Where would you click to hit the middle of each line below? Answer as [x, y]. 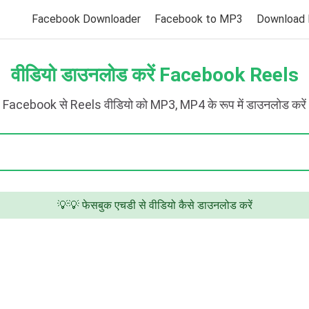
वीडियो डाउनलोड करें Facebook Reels [154, 75]
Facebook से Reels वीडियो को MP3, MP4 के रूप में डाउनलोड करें [154, 104]
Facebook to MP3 [199, 19]
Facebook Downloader [86, 19]
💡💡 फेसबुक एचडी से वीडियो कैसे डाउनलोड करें [154, 205]
